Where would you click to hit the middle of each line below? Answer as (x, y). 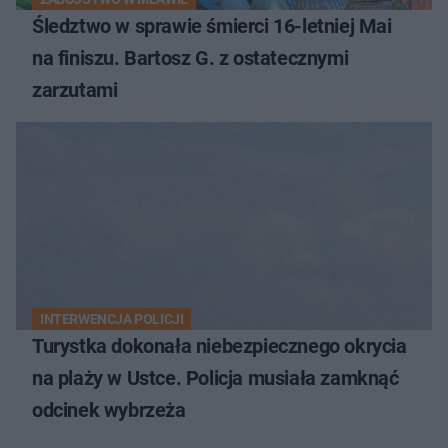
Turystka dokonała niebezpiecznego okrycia (219, 346)
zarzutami (75, 90)
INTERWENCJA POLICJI (112, 319)
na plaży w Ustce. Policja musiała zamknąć (215, 378)
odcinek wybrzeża (109, 410)
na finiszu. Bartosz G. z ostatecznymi (190, 58)
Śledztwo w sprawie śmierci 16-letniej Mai (212, 26)
